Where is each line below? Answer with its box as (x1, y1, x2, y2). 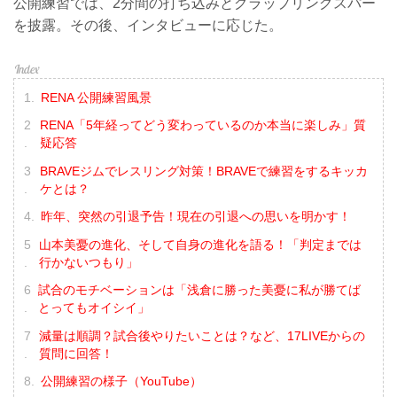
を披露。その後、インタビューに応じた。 (13, 18, 283, 34)
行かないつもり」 (38, 254, 138, 269)
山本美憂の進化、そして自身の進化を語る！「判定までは (38, 237, 362, 252)
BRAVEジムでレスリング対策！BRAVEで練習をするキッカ (39, 163, 368, 178)
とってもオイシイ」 (38, 300, 151, 315)
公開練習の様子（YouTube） (40, 374, 202, 389)
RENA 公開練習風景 (40, 90, 152, 105)
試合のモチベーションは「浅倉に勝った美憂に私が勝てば (38, 283, 362, 298)
